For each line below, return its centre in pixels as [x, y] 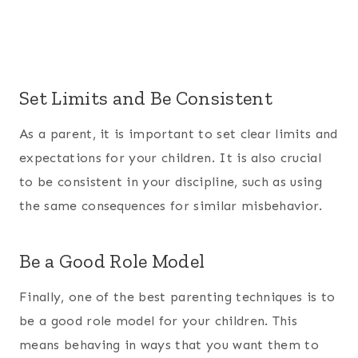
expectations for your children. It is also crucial [171, 158]
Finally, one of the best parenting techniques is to [177, 297]
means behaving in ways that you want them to [169, 345]
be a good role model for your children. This [159, 321]
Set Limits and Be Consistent [146, 98]
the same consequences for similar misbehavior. [171, 206]
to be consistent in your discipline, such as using [171, 182]
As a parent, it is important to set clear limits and [179, 134]
